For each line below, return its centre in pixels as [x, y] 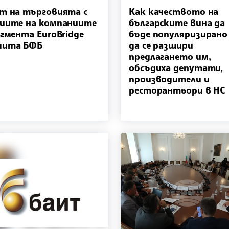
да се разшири [161, 45]
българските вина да [177, 22]
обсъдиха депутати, [176, 67]
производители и [169, 78]
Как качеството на [174, 11]
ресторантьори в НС [177, 90]
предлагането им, [170, 56]
